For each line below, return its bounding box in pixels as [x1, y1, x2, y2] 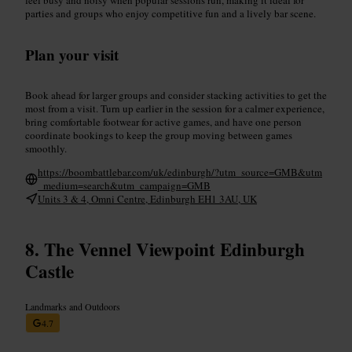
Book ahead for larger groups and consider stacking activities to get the [25, 87, 327, 102]
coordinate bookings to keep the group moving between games [25, 127, 292, 142]
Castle [25, 257, 74, 284]
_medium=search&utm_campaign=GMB [38, 178, 211, 192]
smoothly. [25, 141, 67, 156]
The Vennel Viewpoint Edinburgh [44, 235, 305, 262]
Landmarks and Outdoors [25, 299, 120, 313]
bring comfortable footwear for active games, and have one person [25, 114, 302, 129]
